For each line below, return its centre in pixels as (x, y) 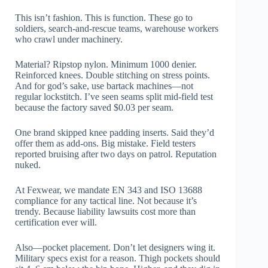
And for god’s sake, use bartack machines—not (104, 86)
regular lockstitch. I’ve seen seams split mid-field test (114, 97)
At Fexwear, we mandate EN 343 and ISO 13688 (109, 190)
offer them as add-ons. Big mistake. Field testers (105, 144)
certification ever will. (56, 223)
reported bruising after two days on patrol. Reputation (116, 154)
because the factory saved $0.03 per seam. (94, 108)
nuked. (28, 165)
